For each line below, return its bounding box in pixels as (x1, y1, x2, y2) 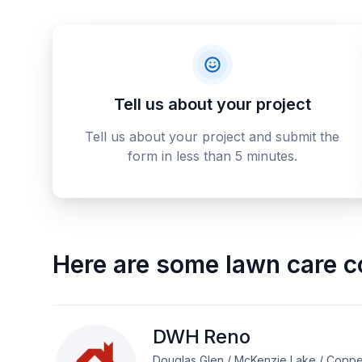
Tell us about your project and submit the (85, 128, 340, 145)
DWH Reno (152, 325, 250, 348)
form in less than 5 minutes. (127, 148, 297, 164)
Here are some (52, 250, 219, 279)
